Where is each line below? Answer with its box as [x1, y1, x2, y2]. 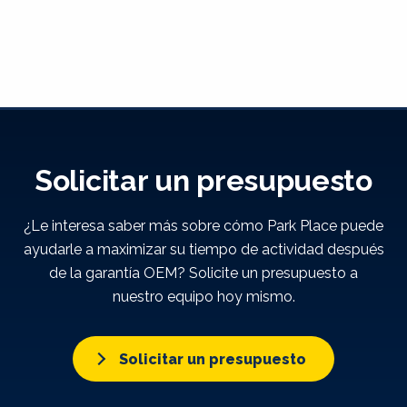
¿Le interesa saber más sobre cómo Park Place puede [24, 217, 383, 234]
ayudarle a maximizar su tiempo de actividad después [23, 241, 384, 258]
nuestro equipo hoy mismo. [112, 288, 295, 305]
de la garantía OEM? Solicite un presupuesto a [49, 264, 358, 282]
